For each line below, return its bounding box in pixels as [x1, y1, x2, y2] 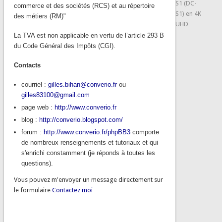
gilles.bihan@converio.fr [48, 80, 117, 88]
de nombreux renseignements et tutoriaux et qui [21, 138, 158, 146]
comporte [130, 128, 159, 136]
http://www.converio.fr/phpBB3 [43, 128, 130, 136]
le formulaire [13, 186, 52, 194]
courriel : [21, 80, 48, 88]
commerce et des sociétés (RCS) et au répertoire [13, 1, 155, 9]
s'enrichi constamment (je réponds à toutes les [21, 149, 155, 157]
